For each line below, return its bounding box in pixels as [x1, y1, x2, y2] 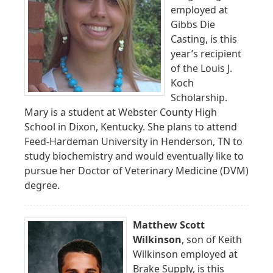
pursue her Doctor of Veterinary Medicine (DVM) [24, 163, 249, 177]
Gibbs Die [171, 17, 215, 31]
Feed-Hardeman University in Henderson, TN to [24, 134, 243, 148]
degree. [24, 178, 60, 192]
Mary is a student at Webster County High [24, 105, 217, 119]
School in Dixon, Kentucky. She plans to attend [24, 119, 237, 133]
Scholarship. [171, 90, 227, 104]
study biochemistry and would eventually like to [24, 149, 244, 163]
